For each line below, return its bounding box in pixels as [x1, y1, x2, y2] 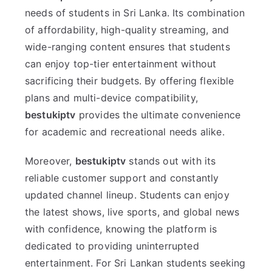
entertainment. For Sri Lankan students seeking [25, 257, 246, 270]
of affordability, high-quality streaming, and [25, 24, 229, 36]
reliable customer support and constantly [25, 172, 219, 185]
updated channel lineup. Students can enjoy [25, 189, 229, 202]
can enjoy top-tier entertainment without [25, 58, 217, 70]
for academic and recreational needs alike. [25, 126, 225, 138]
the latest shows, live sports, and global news [25, 206, 240, 219]
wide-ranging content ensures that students [25, 41, 230, 53]
